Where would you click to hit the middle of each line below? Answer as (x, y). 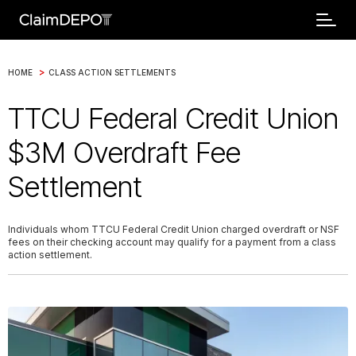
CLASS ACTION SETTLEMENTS (112, 72)
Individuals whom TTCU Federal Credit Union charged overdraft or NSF (174, 229)
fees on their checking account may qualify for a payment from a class (172, 242)
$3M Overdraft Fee (124, 153)
